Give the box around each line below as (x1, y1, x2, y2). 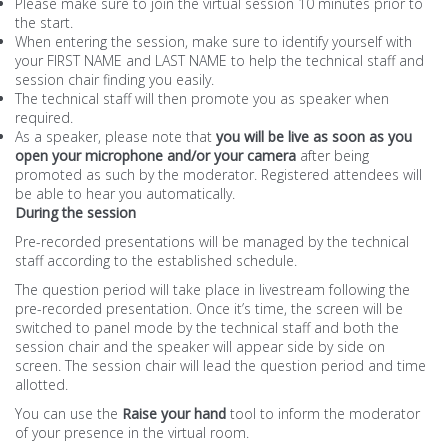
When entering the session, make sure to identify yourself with (15, 32, 412, 51)
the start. (15, 13, 73, 32)
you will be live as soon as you (216, 127, 412, 146)
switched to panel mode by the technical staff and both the (15, 318, 399, 337)
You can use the (15, 404, 122, 423)
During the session (15, 203, 136, 222)
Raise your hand (122, 404, 226, 423)
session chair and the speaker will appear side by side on (15, 337, 385, 356)
